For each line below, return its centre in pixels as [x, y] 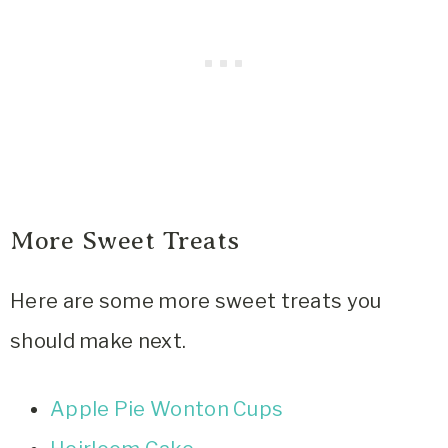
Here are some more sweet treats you [196, 301]
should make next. [98, 341]
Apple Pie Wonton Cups [167, 409]
